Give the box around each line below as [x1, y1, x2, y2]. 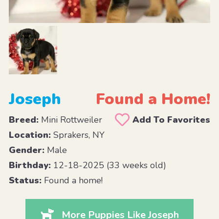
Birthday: [8, 159, 51, 171]
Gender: [8, 144, 44, 156]
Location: [8, 129, 51, 141]
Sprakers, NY [50, 129, 105, 141]
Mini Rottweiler [38, 113, 102, 126]
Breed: [8, 113, 39, 126]
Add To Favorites [132, 113, 211, 126]
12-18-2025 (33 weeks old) [50, 159, 166, 171]
